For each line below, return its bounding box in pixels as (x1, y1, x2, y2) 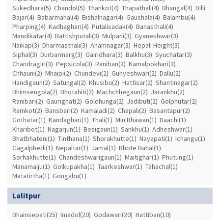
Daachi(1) (160, 115, 186, 124)
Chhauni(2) (12, 68, 42, 78)
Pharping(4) (12, 22, 46, 31)
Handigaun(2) (12, 78, 50, 87)
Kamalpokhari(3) (129, 59, 176, 68)
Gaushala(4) (126, 12, 160, 22)
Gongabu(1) (53, 171, 86, 180)
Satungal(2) (53, 78, 86, 87)
